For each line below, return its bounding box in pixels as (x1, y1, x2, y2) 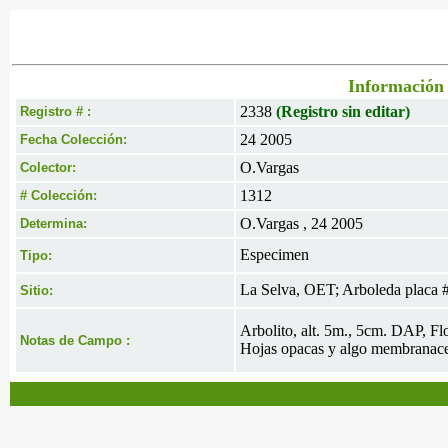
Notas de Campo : (20, 333, 130, 348)
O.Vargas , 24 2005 (240, 215, 363, 232)
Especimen (240, 246, 309, 263)
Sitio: (20, 283, 53, 298)
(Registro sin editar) (276, 103, 410, 120)
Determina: (20, 216, 87, 231)
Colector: (20, 160, 76, 175)
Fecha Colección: (20, 132, 127, 147)
